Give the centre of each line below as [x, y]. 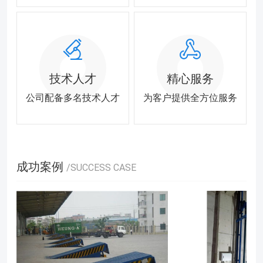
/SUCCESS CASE [101, 168]
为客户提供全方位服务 [190, 97]
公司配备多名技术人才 [73, 97]
